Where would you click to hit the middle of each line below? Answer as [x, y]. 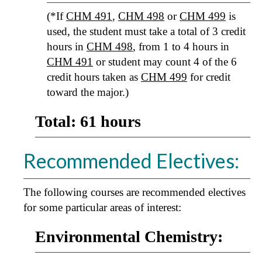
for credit [209, 77]
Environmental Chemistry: [129, 237]
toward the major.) [88, 92]
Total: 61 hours [88, 121]
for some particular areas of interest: [102, 207]
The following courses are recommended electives [135, 192]
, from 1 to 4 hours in [181, 46]
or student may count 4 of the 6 [165, 62]
